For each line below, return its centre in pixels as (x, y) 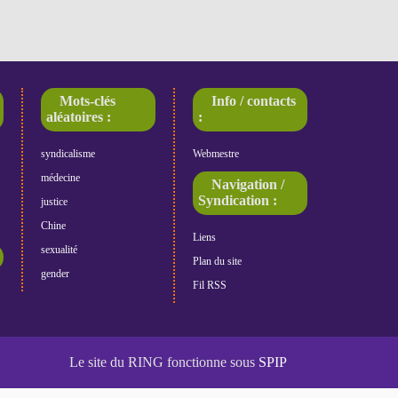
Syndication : (238, 201)
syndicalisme (68, 153)
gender (55, 273)
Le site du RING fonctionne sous (164, 362)
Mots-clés (88, 101)
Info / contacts (254, 101)
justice (54, 201)
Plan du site (218, 261)
